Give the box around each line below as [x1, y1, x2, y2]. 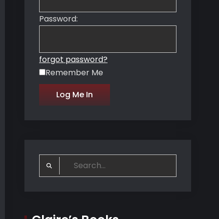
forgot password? [39, 54, 108, 65]
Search [39, 155, 66, 166]
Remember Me [45, 67, 103, 78]
